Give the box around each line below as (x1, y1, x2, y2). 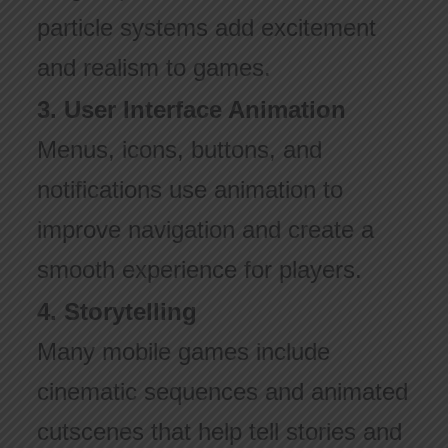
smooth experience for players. (36, 256, 362, 284)
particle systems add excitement (36, 14, 376, 42)
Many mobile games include (36, 338, 330, 366)
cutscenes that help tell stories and (36, 418, 402, 446)
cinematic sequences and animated (36, 378, 408, 406)
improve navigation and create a (36, 216, 374, 244)
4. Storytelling (36, 298, 197, 326)
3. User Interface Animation (36, 96, 346, 124)
